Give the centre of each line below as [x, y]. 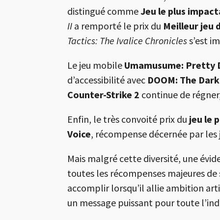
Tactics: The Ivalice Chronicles [127, 41]
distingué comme [104, 11]
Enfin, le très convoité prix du [128, 119]
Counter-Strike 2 [103, 95]
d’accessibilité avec [107, 80]
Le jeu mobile [96, 65]
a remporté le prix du [118, 26]
